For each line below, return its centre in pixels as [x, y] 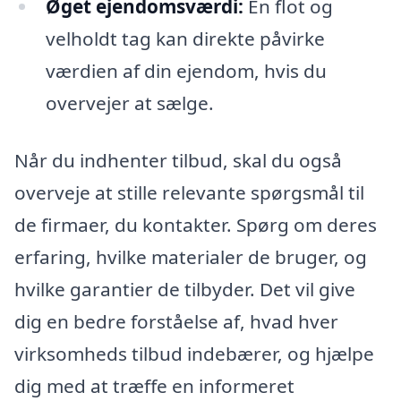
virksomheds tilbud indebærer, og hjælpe [194, 354]
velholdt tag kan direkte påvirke [185, 39]
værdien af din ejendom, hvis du [186, 71]
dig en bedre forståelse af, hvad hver [176, 322]
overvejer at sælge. [129, 103]
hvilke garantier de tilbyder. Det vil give [185, 290]
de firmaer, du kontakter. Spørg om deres [196, 225]
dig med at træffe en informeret [154, 386]
